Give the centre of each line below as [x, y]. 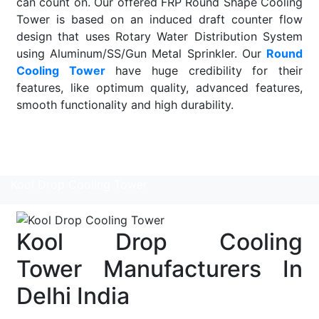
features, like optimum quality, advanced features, [159, 88]
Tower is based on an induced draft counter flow [159, 20]
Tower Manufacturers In [159, 269]
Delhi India [73, 296]
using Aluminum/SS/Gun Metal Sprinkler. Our [141, 54]
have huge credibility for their [204, 71]
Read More [46, 162]
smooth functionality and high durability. [125, 105]
